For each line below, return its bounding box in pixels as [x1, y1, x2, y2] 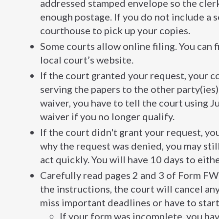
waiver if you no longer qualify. [40, 110, 175, 123]
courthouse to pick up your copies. [40, 24, 190, 37]
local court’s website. [40, 54, 133, 66]
